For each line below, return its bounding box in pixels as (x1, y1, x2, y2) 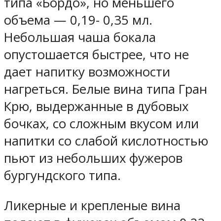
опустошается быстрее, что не (4, 46, 189, 64)
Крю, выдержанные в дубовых (4, 98, 188, 115)
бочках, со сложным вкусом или (4, 115, 199, 133)
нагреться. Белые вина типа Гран (4, 80, 207, 98)
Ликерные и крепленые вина (4, 196, 181, 214)
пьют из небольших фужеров (4, 149, 183, 167)
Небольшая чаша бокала (4, 29, 156, 46)
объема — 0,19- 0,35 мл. (4, 11, 152, 29)
